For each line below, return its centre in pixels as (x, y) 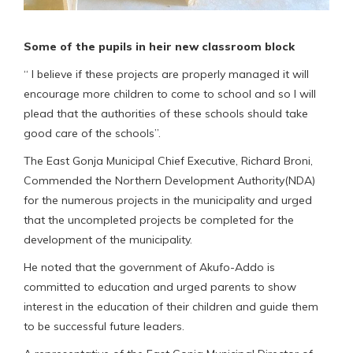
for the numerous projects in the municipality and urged (168, 200)
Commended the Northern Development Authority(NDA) (169, 180)
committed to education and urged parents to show (160, 286)
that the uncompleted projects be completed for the (159, 219)
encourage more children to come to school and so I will (170, 93)
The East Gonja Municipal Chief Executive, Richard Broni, (168, 160)
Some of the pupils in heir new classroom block (159, 46)
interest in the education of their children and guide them (171, 306)
